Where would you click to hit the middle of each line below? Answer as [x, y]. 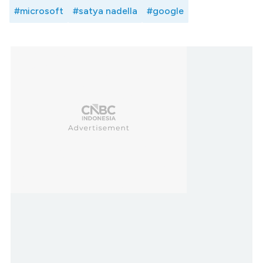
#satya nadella [105, 11]
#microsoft [39, 11]
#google [165, 11]
